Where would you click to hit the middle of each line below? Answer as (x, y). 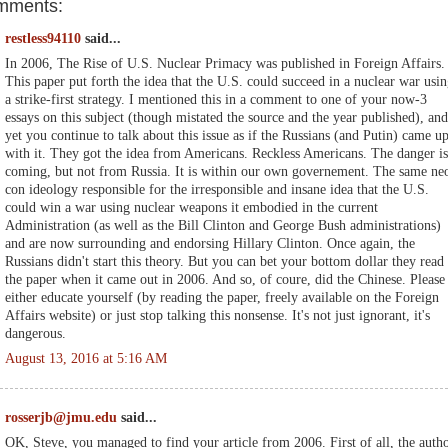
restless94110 (43, 38)
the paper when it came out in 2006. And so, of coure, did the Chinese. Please (225, 279)
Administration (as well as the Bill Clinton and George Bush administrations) (223, 225)
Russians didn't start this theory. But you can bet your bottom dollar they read (224, 261)
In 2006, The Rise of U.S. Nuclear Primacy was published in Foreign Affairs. (225, 63)
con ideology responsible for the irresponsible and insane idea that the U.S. (217, 189)
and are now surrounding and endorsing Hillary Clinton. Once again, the (210, 243)
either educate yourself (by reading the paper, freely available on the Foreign (222, 297)
